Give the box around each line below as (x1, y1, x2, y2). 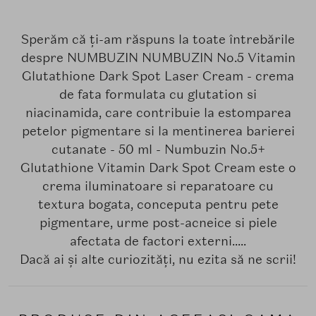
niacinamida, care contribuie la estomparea (25, 104, 291, 121)
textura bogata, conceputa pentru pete (37, 196, 279, 213)
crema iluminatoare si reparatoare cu (42, 178, 274, 195)
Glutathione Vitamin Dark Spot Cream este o (20, 159, 296, 176)
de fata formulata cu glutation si (59, 86, 257, 103)
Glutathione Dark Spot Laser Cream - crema (22, 68, 294, 85)
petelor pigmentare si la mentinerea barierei (21, 123, 295, 140)
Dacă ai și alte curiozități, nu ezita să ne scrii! (20, 251, 296, 268)
